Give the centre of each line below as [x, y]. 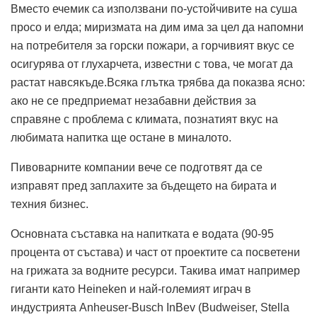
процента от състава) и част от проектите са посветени [155, 252]
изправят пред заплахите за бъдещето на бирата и [144, 185]
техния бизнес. [50, 204]
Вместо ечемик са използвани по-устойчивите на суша [154, 8]
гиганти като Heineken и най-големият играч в [131, 289]
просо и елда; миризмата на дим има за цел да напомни [157, 27]
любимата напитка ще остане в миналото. [121, 137]
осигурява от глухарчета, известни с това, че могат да [152, 64]
